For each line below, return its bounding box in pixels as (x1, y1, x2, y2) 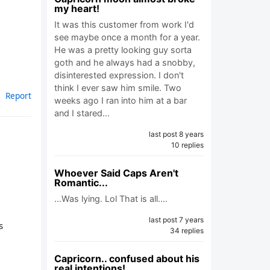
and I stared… (54, 108, 110, 118)
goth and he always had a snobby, (54, 57, 195, 67)
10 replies (171, 140, 204, 149)
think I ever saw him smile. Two (54, 83, 181, 93)
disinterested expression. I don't (54, 70, 184, 80)
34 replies (170, 226, 204, 235)
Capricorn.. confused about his (54, 253, 199, 265)
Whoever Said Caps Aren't (54, 167, 178, 179)
